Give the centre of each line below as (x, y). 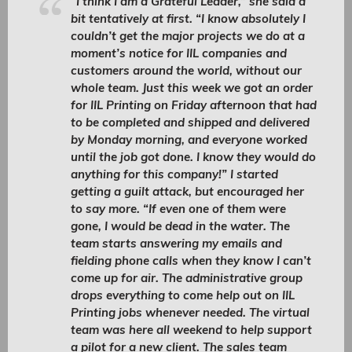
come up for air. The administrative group (187, 278)
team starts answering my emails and (176, 243)
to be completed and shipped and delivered (190, 122)
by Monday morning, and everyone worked (189, 139)
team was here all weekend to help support (191, 330)
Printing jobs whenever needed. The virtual (190, 312)
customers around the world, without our (186, 70)
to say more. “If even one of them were (178, 209)
